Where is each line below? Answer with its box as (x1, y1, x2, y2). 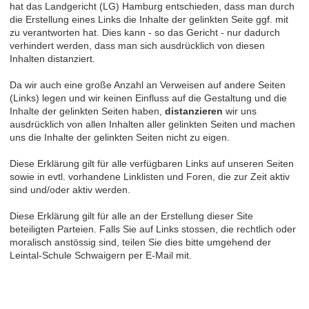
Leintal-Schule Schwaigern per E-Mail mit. (10, 249, 192, 261)
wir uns (223, 105, 257, 117)
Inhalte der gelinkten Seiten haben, (10, 105, 165, 117)
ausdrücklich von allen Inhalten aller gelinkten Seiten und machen (10, 118, 295, 130)
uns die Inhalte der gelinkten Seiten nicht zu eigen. (10, 131, 230, 143)
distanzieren (165, 105, 223, 117)
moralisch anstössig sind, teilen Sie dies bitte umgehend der (10, 236, 271, 248)
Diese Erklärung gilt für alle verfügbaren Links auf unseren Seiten (10, 157, 294, 169)
